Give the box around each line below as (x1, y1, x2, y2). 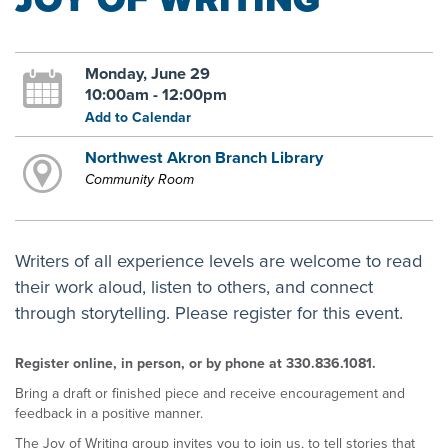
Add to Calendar (84, 107, 191, 128)
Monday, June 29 (84, 61, 210, 86)
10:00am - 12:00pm (84, 82, 227, 107)
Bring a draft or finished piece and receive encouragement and (15, 382, 405, 404)
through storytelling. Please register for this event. (15, 298, 403, 326)
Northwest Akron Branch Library (84, 145, 323, 170)
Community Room (84, 169, 194, 191)
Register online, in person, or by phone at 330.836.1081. (15, 352, 380, 373)
